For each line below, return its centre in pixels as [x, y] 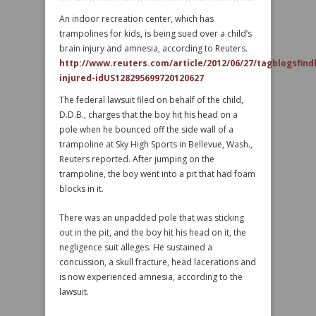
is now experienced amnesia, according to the [151, 277]
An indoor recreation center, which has [136, 19]
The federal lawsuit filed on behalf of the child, [151, 100]
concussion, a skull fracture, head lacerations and [158, 262]
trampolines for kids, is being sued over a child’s [156, 34]
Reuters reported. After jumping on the [137, 159]
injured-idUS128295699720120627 [132, 78]
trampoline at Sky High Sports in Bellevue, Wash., [156, 144]
